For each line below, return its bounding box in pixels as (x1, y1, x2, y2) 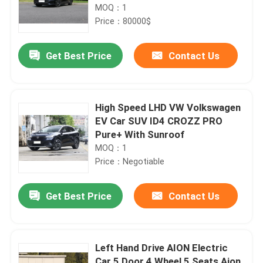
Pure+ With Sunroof (95, 128, 185, 140)
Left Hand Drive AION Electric (95, 241, 228, 254)
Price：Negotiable (95, 156, 165, 166)
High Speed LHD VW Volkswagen (95, 101, 241, 113)
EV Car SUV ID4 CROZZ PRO (95, 114, 223, 127)
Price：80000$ (95, 16, 151, 26)
